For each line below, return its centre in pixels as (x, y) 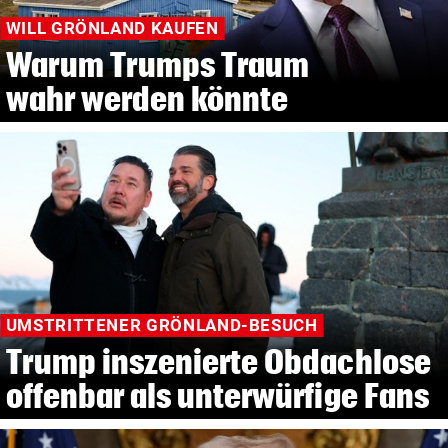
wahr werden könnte (147, 98)
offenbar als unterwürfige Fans (217, 396)
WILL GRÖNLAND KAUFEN (112, 28)
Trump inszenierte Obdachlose (218, 362)
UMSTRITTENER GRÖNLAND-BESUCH (161, 325)
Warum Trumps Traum (157, 64)
